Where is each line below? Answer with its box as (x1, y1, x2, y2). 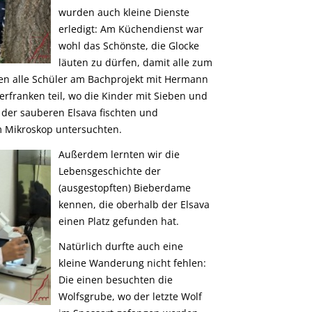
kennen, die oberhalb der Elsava (58, 197, 210, 211)
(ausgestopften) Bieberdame (58, 180, 191, 194)
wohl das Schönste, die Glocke (58, 39, 199, 53)
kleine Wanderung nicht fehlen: (58, 256, 206, 270)
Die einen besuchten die (58, 272, 173, 286)
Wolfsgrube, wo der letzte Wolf (58, 289, 202, 303)
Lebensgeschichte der (58, 164, 161, 178)
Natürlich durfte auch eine (58, 239, 183, 253)
